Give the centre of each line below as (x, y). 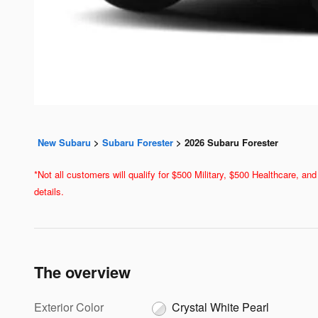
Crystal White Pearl (221, 307)
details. (49, 191)
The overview (82, 272)
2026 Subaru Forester (231, 142)
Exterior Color (69, 307)
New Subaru (64, 142)
